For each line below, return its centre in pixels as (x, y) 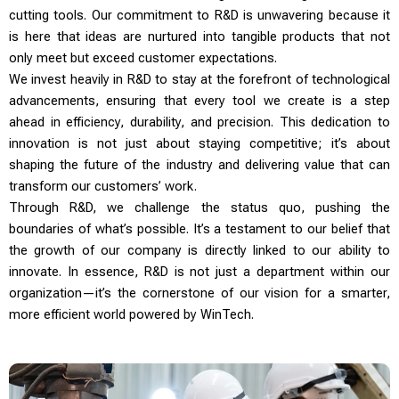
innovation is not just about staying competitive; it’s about (199, 144)
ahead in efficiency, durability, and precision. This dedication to (199, 122)
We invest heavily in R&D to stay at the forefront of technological (199, 80)
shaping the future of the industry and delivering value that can (199, 165)
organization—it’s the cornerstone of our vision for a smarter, (199, 293)
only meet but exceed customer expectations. (143, 58)
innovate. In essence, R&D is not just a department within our (199, 272)
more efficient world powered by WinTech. (131, 315)
